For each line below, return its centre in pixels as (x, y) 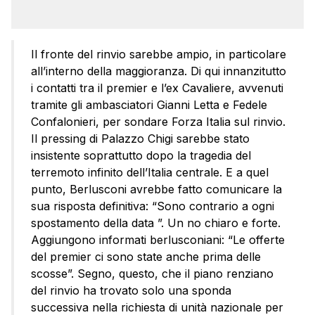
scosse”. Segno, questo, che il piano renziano (152, 273)
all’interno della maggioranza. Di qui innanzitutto (159, 71)
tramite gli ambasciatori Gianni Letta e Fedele (149, 104)
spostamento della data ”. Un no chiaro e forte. (156, 223)
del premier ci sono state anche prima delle (146, 256)
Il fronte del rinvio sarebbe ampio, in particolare (159, 54)
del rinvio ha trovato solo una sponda (131, 290)
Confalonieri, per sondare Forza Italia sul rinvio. (158, 121)
